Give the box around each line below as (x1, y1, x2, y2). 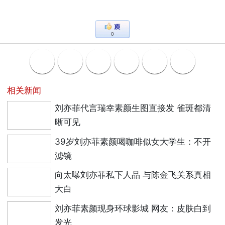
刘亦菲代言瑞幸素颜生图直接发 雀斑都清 (55, 102, 211, 114)
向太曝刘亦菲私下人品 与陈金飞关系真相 (55, 169, 211, 180)
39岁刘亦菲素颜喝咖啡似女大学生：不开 (55, 136, 211, 147)
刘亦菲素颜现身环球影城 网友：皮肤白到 (55, 202, 211, 213)
